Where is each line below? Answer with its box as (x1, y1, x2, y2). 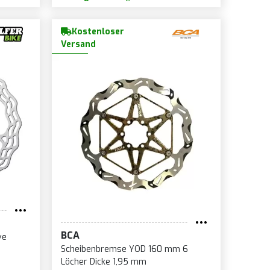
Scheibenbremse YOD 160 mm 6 (60, 243, 188, 256)
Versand (60, 39, 96, 51)
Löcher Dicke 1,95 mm (60, 256, 146, 268)
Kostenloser (71, 26, 124, 38)
